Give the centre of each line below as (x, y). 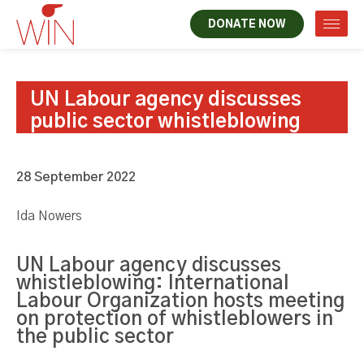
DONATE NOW (247, 25)
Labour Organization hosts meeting (180, 301)
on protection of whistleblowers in (175, 319)
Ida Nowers (49, 216)
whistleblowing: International (153, 284)
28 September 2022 (76, 177)
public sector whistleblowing (165, 122)
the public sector (95, 337)
